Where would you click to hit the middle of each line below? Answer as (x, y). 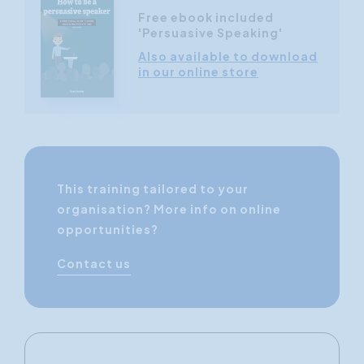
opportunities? (108, 230)
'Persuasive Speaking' (210, 33)
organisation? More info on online (169, 209)
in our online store (198, 72)
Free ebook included (206, 17)
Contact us (94, 264)
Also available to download (228, 56)
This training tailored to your (153, 189)
